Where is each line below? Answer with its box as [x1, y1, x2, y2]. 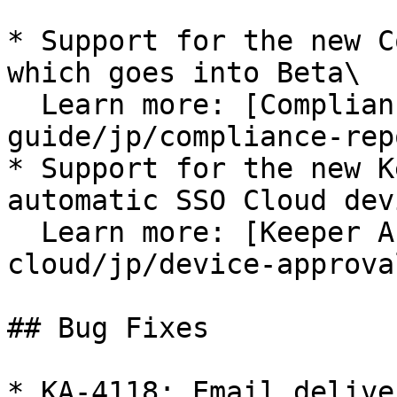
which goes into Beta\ [7, 57, 361, 89]
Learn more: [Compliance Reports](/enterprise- [7, 89, 41, 121]
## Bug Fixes [7, 312, 209, 344]
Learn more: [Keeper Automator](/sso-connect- [7, 216, 41, 248]
